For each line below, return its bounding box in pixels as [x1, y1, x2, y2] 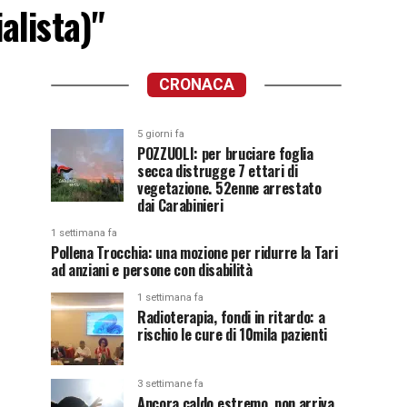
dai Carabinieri [137, 194, 223, 216]
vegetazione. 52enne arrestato [137, 177, 322, 199]
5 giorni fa [137, 128, 184, 140]
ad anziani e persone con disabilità [51, 259, 253, 281]
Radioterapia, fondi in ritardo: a [137, 306, 325, 328]
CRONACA [158, 75, 234, 94]
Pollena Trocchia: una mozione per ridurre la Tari [51, 242, 338, 263]
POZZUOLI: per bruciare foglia [137, 143, 313, 164]
